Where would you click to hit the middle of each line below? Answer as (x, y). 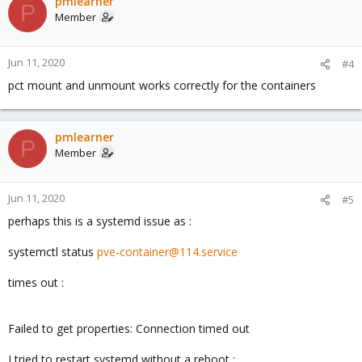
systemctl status (53, 252)
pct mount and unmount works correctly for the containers (162, 85)
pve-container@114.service (167, 252)
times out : (36, 282)
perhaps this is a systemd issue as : (100, 221)
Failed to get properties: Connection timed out (129, 328)
